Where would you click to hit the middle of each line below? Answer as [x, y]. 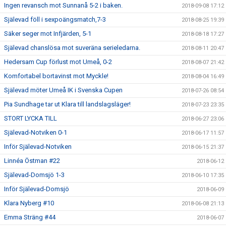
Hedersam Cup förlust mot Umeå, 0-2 [58, 62]
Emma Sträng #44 [30, 217]
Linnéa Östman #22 [32, 161]
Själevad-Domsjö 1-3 [34, 175]
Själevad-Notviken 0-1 [36, 132]
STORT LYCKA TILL [31, 118]
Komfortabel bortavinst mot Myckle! [56, 76]
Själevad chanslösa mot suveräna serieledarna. [72, 48]
